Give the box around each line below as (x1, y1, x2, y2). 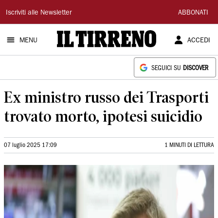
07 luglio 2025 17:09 (4, 143, 57, 148)
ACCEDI (187, 37, 210, 44)
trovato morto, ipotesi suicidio (4, 107, 202, 125)
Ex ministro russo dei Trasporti (4, 88, 209, 106)
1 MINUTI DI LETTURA (164, 143, 214, 148)
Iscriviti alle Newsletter (6, 10, 72, 17)
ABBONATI (178, 10, 208, 17)
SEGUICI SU (151, 66, 183, 71)
